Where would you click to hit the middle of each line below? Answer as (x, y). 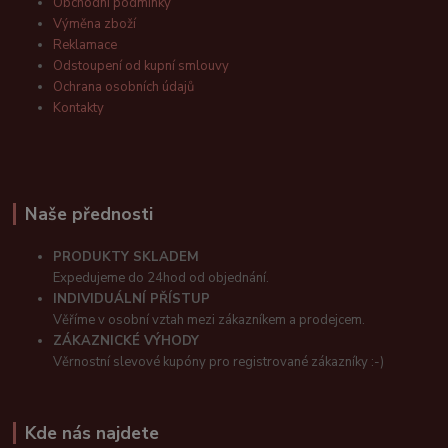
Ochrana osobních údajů (124, 87)
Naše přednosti (88, 214)
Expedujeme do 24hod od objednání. (161, 277)
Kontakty (79, 108)
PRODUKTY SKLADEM (126, 256)
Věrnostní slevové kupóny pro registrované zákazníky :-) (219, 361)
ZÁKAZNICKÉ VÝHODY (126, 340)
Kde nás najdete (91, 432)
